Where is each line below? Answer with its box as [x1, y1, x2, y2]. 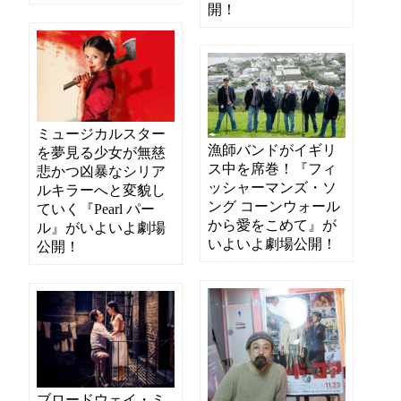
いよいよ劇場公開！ [208, 235, 337, 252]
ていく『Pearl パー [37, 200, 156, 217]
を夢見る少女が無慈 [37, 144, 166, 160]
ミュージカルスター [37, 125, 166, 141]
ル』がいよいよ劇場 [37, 219, 166, 235]
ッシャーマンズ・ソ [208, 179, 337, 195]
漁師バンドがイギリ [208, 141, 337, 158]
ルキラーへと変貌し [37, 182, 166, 198]
